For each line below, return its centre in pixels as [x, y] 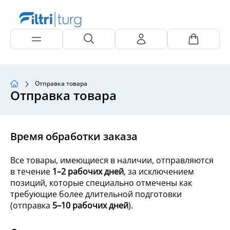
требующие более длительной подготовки [96, 194]
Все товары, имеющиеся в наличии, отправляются [112, 160]
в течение [31, 171]
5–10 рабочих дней [90, 205]
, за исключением [159, 171]
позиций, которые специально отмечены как [101, 183]
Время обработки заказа [74, 136]
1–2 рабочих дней [88, 171]
